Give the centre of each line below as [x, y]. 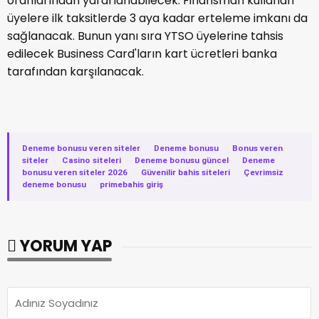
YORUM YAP [64, 246]
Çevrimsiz [263, 172]
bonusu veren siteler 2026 [75, 172]
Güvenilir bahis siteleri [185, 172]
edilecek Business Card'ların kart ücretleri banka [142, 53]
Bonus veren [257, 148]
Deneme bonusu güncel [182, 160]
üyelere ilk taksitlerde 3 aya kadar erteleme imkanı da [157, 18]
